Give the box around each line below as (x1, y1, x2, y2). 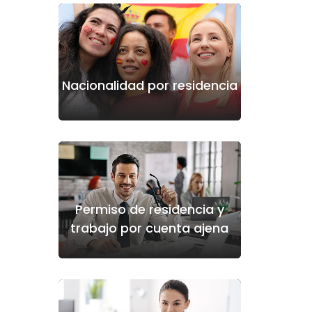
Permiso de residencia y (75, 200, 224, 218)
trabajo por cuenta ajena (70, 219, 228, 237)
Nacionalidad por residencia (61, 76, 237, 94)
